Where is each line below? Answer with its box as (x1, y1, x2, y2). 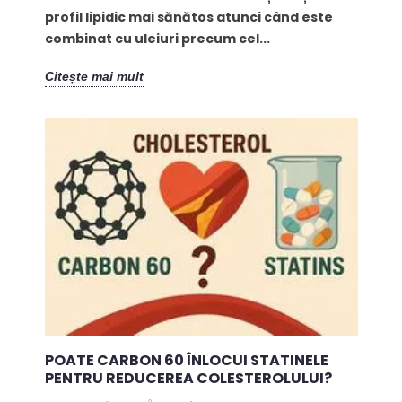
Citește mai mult (44, 69, 144, 84)
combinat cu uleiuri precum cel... (44, 29, 270, 48)
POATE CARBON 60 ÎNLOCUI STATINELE (44, 349, 328, 371)
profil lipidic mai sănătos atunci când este (44, 7, 333, 26)
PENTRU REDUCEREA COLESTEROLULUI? (44, 367, 332, 389)
